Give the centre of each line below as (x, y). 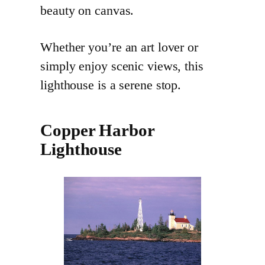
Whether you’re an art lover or (119, 48)
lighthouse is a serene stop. (111, 85)
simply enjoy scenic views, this (122, 67)
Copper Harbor (97, 131)
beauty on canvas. (87, 11)
